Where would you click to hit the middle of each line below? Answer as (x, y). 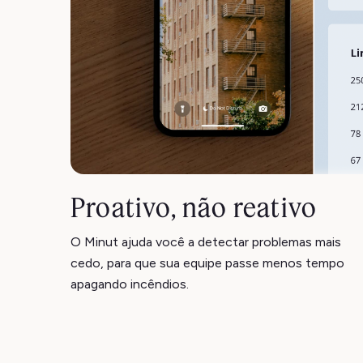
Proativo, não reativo (194, 207)
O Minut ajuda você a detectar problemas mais (206, 242)
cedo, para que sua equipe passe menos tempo (207, 263)
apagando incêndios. (130, 284)
